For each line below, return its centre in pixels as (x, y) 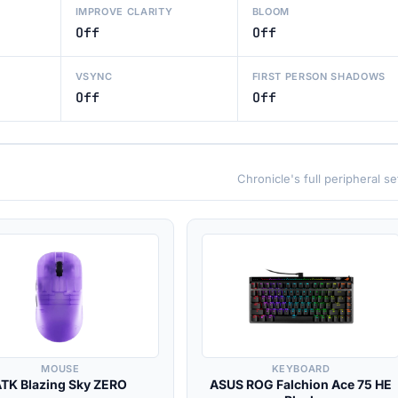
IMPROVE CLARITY (124, 12)
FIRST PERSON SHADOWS (318, 76)
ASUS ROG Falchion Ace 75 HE (301, 384)
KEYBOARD (301, 369)
